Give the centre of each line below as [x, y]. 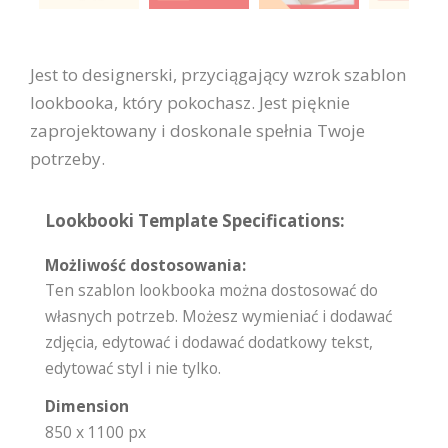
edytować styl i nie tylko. [133, 368]
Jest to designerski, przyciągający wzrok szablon [218, 75]
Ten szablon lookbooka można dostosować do [211, 290]
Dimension [87, 406]
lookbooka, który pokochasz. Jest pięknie [190, 103]
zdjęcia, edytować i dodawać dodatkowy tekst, [209, 342]
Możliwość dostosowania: [145, 265]
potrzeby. [67, 159]
